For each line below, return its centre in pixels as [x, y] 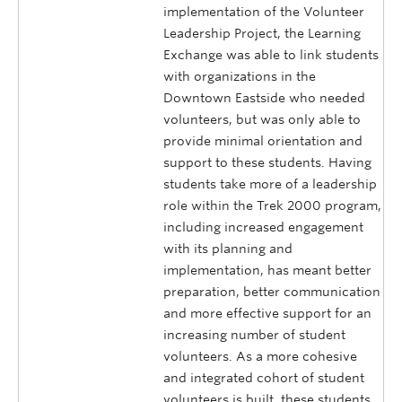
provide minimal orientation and [263, 141]
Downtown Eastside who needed [264, 98]
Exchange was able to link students [271, 55]
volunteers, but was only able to [262, 120]
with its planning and [228, 249]
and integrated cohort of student [264, 378]
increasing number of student [254, 335]
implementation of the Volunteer [264, 12]
